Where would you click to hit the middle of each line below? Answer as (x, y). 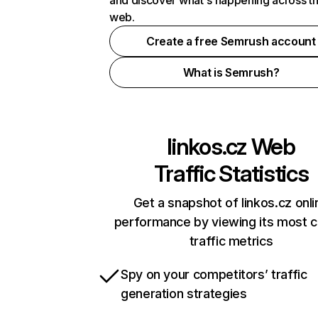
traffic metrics (231, 241)
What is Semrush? (231, 72)
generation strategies (184, 294)
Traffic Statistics (231, 174)
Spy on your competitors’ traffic (214, 274)
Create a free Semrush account (231, 41)
